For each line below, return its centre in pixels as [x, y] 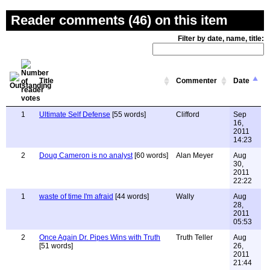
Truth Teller [194, 237]
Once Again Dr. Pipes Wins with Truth [100, 237]
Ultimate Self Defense [75, 115]
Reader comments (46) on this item [119, 20]
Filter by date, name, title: [221, 39]
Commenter [196, 81]
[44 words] [131, 196]
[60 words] [150, 155]
